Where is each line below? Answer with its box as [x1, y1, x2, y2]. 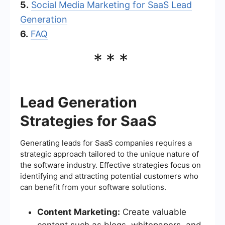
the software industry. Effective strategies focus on [20, 160, 201, 170]
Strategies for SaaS [20, 111, 157, 130]
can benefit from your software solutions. [20, 182, 166, 192]
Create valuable [120, 206, 186, 217]
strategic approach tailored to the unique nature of [20, 149, 199, 159]
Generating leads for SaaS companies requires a [20, 138, 192, 148]
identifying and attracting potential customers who [20, 171, 198, 181]
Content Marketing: [37, 206, 120, 217]
